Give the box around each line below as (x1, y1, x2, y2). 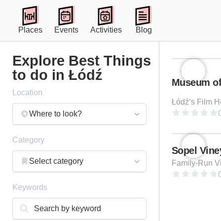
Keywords (12, 183, 47, 191)
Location (12, 88, 42, 97)
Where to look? (29, 110, 82, 118)
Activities (90, 26, 122, 34)
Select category (29, 157, 83, 165)
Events (54, 26, 78, 34)
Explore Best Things (12, 53, 151, 69)
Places (18, 26, 42, 34)
